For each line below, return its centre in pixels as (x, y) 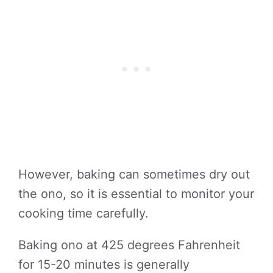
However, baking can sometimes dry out (134, 174)
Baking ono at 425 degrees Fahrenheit (129, 245)
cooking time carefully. (83, 213)
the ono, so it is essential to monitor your (136, 194)
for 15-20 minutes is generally (104, 264)
